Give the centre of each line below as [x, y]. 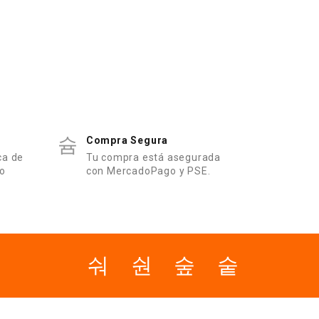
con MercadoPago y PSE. [148, 171]
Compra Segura [127, 140]
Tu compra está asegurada [153, 157]
